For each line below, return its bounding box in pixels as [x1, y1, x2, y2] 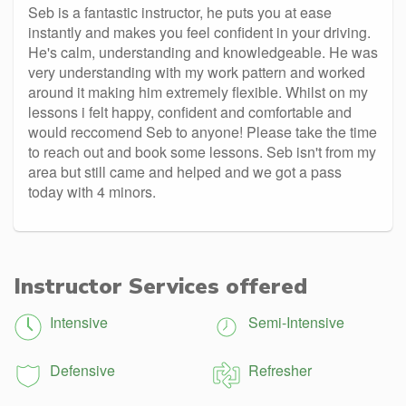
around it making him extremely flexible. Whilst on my [28, 81, 368, 102]
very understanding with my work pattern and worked [28, 61, 365, 82]
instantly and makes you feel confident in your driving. [28, 21, 371, 43]
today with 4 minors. [28, 180, 156, 202]
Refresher [248, 359, 312, 381]
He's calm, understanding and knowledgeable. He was [28, 41, 378, 63]
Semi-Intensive [248, 311, 344, 333]
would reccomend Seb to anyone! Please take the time [28, 121, 377, 142]
